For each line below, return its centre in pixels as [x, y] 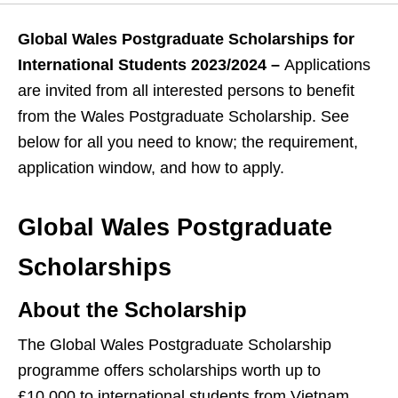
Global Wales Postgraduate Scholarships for [186, 40]
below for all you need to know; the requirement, [188, 143]
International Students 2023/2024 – [151, 65]
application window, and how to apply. [151, 168]
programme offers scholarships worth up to [169, 371]
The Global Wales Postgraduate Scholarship [175, 345]
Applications [327, 65]
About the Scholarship [132, 310]
